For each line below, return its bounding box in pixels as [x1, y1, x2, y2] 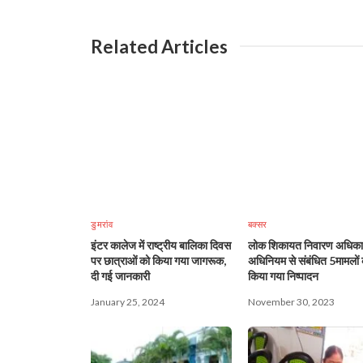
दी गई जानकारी [91, 268, 150, 283]
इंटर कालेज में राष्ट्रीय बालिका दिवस [91, 237, 231, 252]
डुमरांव [91, 218, 113, 229]
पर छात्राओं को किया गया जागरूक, [91, 253, 226, 267]
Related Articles [91, 35, 228, 58]
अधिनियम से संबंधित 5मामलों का [247, 253, 329, 267]
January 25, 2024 [91, 295, 164, 308]
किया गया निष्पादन [247, 268, 318, 283]
